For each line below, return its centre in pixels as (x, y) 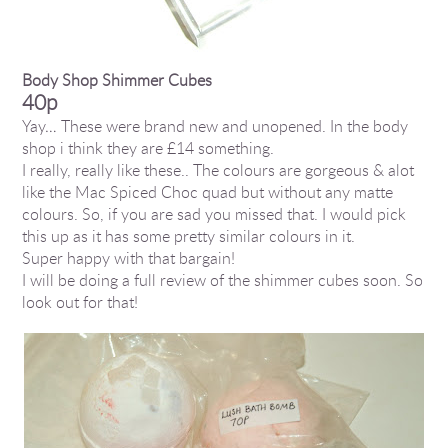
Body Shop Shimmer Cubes (117, 80)
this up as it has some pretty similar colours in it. (189, 236)
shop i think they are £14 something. (148, 148)
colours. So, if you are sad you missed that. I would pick (214, 214)
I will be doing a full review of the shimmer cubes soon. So (223, 280)
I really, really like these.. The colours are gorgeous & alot (218, 170)
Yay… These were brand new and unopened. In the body (215, 126)
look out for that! (80, 302)
